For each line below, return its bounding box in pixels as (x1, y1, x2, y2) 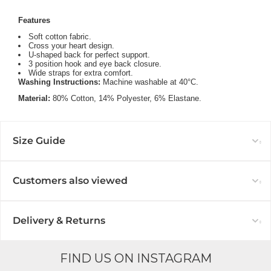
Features (18, 16, 50, 25)
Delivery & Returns (13, 215, 105, 227)
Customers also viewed (13, 175, 128, 187)
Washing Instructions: (18, 77, 103, 87)
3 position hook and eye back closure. (28, 59, 162, 69)
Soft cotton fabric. (28, 32, 91, 42)
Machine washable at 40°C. (103, 77, 198, 87)
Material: (18, 94, 50, 103)
